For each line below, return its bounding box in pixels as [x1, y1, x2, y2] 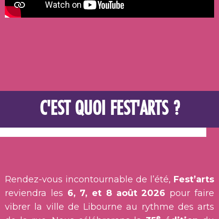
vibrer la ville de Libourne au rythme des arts [5, 201, 214, 213]
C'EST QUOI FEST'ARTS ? [39, 99, 180, 120]
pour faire [165, 188, 215, 199]
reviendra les [5, 188, 67, 199]
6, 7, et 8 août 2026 [67, 188, 166, 199]
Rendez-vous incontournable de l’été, [5, 174, 174, 185]
